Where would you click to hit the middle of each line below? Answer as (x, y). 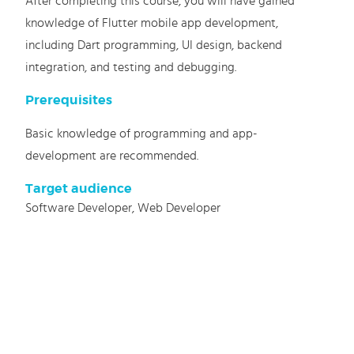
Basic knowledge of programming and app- (142, 134)
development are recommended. (112, 156)
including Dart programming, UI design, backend (154, 45)
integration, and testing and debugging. (131, 67)
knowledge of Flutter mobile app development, (152, 23)
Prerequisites (69, 100)
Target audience (79, 189)
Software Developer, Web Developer (123, 208)
